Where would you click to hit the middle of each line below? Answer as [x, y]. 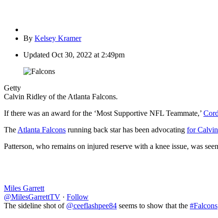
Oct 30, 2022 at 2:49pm [88, 55]
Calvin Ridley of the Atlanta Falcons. [61, 97]
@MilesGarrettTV [32, 197]
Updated [36, 55]
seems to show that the [153, 206]
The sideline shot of [35, 206]
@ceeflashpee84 [91, 206]
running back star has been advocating [126, 130]
